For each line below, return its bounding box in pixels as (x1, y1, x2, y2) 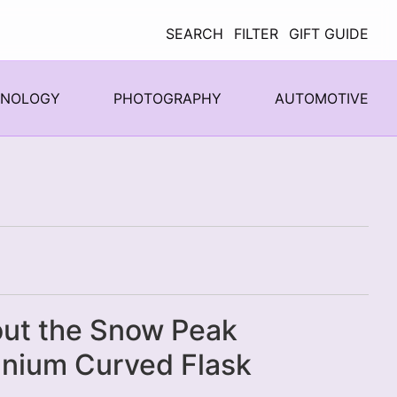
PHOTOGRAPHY (113, 89, 222, 107)
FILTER (234, 24, 278, 43)
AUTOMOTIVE (275, 89, 369, 107)
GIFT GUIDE (289, 24, 369, 43)
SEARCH (166, 24, 223, 43)
